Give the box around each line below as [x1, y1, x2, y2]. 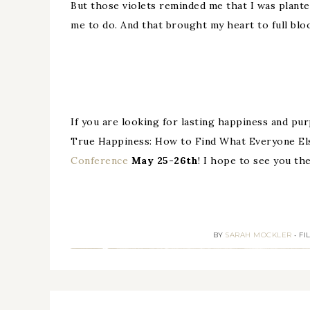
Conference [71, 154, 128, 167]
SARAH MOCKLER [226, 230, 292, 239]
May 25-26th [131, 154, 198, 167]
